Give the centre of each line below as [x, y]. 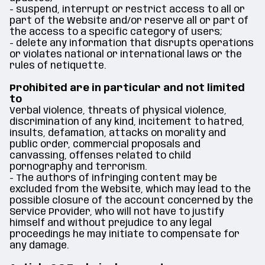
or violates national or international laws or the [126, 55]
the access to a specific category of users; [116, 32]
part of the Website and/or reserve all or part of [129, 21]
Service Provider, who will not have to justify [117, 212]
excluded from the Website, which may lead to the [130, 190]
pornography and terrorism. [78, 167]
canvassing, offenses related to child [100, 156]
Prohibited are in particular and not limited [127, 88]
